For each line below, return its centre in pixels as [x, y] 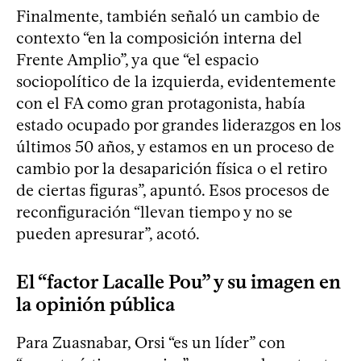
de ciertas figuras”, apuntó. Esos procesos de [173, 191]
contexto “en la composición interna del [159, 38]
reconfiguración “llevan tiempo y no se [154, 212]
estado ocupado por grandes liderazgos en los [178, 125]
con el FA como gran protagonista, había [161, 104]
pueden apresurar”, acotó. [108, 234]
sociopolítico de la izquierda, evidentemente [176, 82]
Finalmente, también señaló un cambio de [168, 17]
